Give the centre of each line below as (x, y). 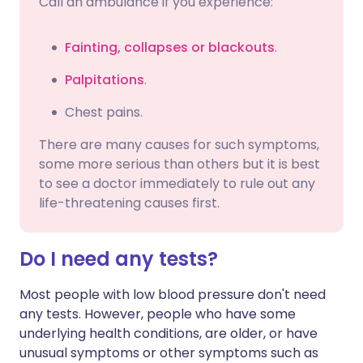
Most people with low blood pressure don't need (173, 295)
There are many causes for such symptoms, (179, 145)
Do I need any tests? (119, 259)
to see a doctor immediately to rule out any (177, 184)
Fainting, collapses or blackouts (170, 47)
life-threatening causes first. (129, 203)
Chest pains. (104, 112)
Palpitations (105, 80)
